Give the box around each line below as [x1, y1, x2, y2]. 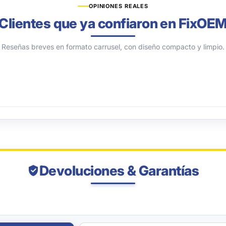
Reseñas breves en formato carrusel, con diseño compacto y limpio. [2, 42, 224, 51]
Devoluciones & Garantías [39, 162, 199, 179]
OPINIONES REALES [88, 3, 149, 10]
